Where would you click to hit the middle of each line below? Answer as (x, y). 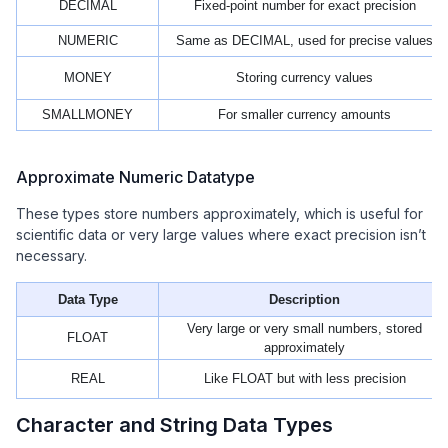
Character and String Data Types (174, 424)
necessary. (51, 255)
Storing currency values (304, 77)
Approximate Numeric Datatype (135, 176)
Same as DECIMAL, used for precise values (304, 40)
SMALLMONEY (87, 114)
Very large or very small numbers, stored (304, 328)
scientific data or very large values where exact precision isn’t (221, 234)
